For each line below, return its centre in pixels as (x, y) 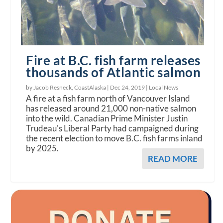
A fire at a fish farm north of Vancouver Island (108, 99)
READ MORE (172, 159)
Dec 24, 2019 (128, 88)
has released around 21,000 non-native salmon (111, 109)
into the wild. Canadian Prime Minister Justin (107, 118)
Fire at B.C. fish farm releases (113, 60)
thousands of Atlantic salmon (113, 72)
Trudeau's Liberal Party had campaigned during (112, 128)
